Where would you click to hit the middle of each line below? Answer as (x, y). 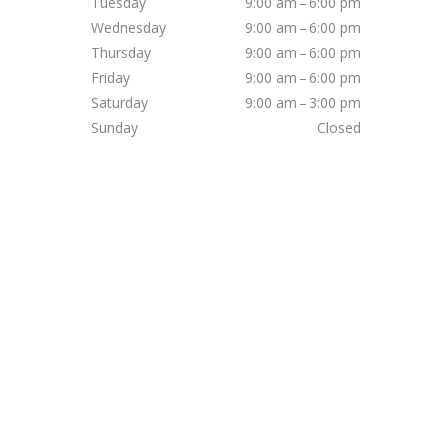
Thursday (121, 53)
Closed (339, 128)
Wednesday (128, 28)
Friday (110, 78)
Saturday (119, 103)
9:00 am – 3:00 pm (303, 103)
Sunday (114, 128)
